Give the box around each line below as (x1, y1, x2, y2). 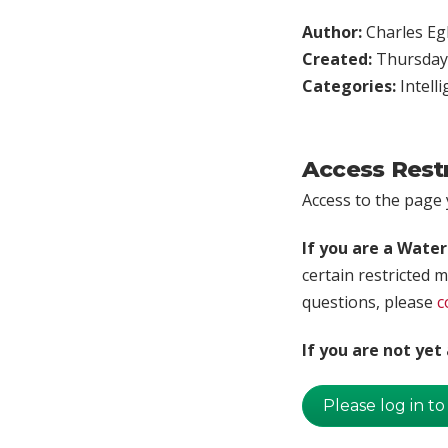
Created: (302, 47, 376, 70)
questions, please (302, 290, 437, 313)
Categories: (302, 74, 400, 97)
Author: (302, 20, 366, 43)
